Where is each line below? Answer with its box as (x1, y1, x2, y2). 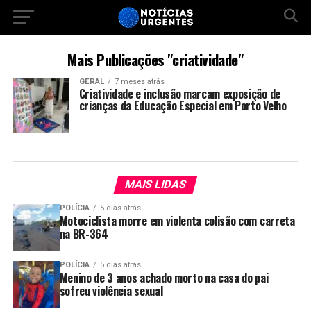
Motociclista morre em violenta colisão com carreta (59, 212, 295, 229)
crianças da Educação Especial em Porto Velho (78, 97, 287, 114)
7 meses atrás (114, 77, 165, 86)
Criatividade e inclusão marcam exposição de (78, 85, 280, 102)
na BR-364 (59, 226, 108, 242)
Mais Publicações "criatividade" (67, 49, 244, 70)
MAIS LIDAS (123, 178, 188, 191)
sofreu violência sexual (59, 282, 163, 299)
